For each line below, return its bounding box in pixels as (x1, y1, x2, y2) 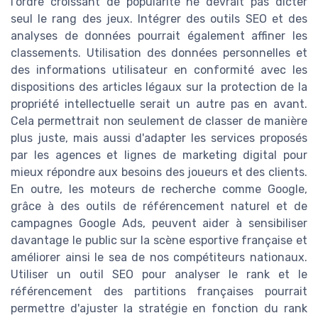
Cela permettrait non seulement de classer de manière (11, 114, 307, 128)
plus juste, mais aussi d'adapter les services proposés (11, 131, 307, 145)
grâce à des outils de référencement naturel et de (11, 199, 307, 213)
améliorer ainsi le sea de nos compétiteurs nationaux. (11, 250, 307, 264)
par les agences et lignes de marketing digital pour (11, 148, 307, 162)
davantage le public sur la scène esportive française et (11, 233, 307, 247)
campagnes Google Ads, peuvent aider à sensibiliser (11, 216, 307, 230)
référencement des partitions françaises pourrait (11, 284, 307, 298)
